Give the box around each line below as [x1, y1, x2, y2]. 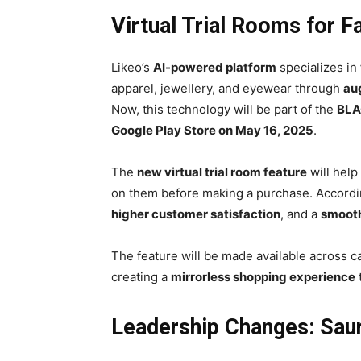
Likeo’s [111, 60, 153, 76]
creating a [111, 269, 171, 285]
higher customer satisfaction [111, 206, 280, 222]
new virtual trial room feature [137, 164, 307, 180]
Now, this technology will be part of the [111, 102, 337, 118]
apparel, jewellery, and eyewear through [111, 81, 343, 97]
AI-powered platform [153, 60, 276, 76]
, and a [280, 206, 321, 222]
